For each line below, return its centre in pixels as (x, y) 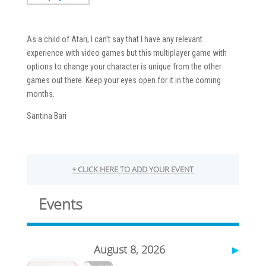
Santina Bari (46, 116)
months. (40, 94)
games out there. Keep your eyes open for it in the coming (123, 80)
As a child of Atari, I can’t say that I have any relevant (114, 39)
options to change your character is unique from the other (124, 66)
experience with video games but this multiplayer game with (126, 53)
